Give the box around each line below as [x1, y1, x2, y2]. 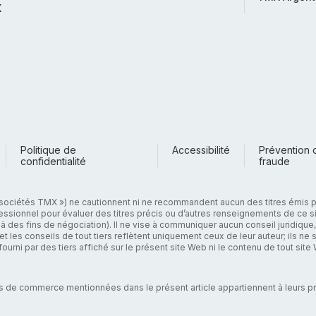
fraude [258, 155, 290, 167]
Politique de [20, 144, 77, 156]
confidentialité [20, 155, 87, 167]
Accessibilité [171, 144, 230, 156]
